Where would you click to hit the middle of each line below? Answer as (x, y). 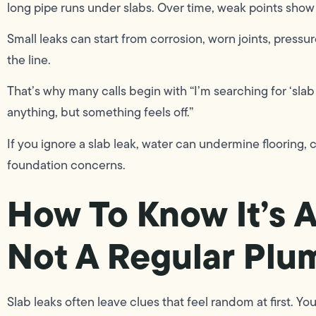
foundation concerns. (66, 165)
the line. (29, 60)
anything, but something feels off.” (100, 113)
